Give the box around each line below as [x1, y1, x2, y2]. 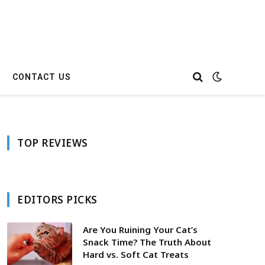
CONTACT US [12, 72, 71, 82]
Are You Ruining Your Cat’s [83, 224, 198, 235]
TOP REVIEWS [17, 136, 88, 150]
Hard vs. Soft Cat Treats [83, 248, 189, 260]
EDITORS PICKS [17, 193, 98, 206]
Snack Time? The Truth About [83, 236, 211, 248]
